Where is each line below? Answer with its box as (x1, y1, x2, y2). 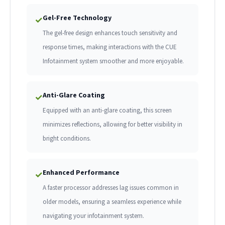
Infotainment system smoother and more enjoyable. (43, 57, 184, 66)
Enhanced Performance (43, 168, 120, 177)
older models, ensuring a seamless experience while (43, 197, 181, 206)
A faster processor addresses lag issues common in (43, 183, 179, 192)
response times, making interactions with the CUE (43, 43, 177, 52)
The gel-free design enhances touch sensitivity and (43, 29, 177, 38)
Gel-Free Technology (43, 13, 111, 23)
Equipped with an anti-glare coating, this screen (43, 106, 172, 115)
